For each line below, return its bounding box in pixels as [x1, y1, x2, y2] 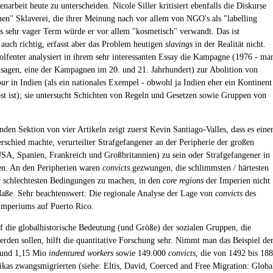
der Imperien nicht [204, 176, 270, 185]
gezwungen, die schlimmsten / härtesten [130, 163, 269, 172]
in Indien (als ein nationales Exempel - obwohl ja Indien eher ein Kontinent [9, 78, 272, 87]
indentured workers [49, 249, 113, 258]
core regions [163, 176, 204, 185]
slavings [165, 40, 193, 49]
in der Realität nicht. [193, 40, 266, 49]
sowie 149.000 [113, 249, 168, 258]
